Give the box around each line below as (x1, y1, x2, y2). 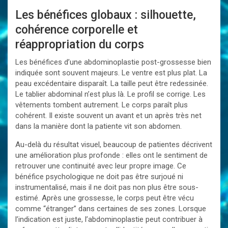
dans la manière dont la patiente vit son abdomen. (15, 122, 182, 131)
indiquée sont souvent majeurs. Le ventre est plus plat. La (15, 68, 207, 77)
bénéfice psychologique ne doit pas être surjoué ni (15, 172, 183, 181)
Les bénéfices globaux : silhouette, (15, 8, 196, 22)
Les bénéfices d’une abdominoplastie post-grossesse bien (15, 58, 211, 67)
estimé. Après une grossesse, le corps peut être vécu (15, 193, 194, 203)
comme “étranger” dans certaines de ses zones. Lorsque (15, 204, 206, 213)
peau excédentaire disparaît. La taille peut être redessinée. (15, 79, 208, 88)
